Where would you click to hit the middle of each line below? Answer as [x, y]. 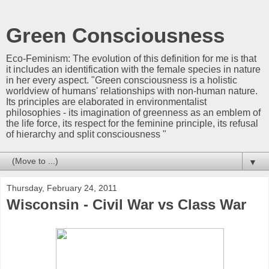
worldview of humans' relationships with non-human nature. [132, 91]
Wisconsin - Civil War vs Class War [126, 204]
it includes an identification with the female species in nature [133, 69]
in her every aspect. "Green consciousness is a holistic [122, 80]
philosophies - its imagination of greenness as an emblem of [133, 113]
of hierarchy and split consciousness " [86, 134]
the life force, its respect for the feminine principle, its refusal [132, 123]
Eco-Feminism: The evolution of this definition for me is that [131, 59]
